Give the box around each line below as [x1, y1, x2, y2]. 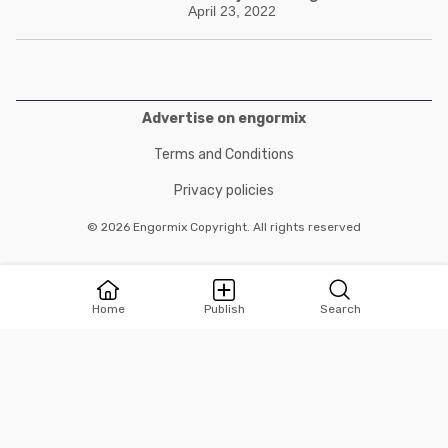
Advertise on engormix [142, 110, 306, 127]
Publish [203, 302, 245, 316]
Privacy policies [174, 182, 274, 199]
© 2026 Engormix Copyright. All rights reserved [87, 220, 361, 234]
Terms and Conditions [154, 146, 294, 163]
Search [319, 302, 361, 316]
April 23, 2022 [187, 3, 276, 19]
